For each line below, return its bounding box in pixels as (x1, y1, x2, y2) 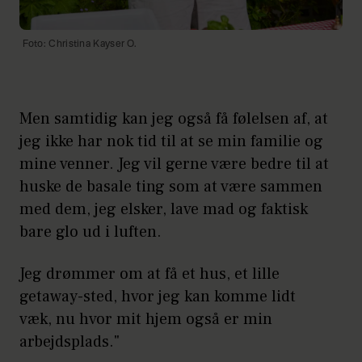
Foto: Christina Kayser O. (22, 39, 137, 49)
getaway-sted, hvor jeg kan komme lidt (19, 286, 296, 308)
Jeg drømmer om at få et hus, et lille (19, 263, 280, 285)
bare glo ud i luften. (19, 221, 162, 243)
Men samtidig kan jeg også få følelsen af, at (19, 108, 328, 130)
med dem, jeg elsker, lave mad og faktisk (19, 199, 308, 221)
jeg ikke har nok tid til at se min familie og (19, 131, 323, 153)
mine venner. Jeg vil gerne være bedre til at (19, 154, 329, 175)
